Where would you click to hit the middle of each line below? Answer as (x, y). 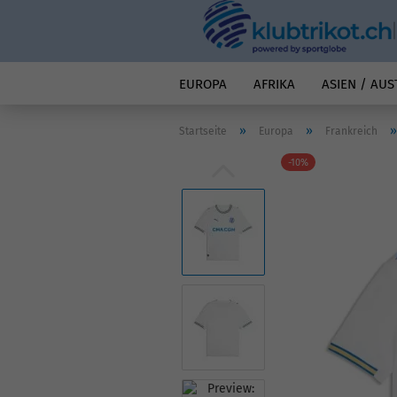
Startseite (203, 131)
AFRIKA (274, 84)
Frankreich (351, 131)
